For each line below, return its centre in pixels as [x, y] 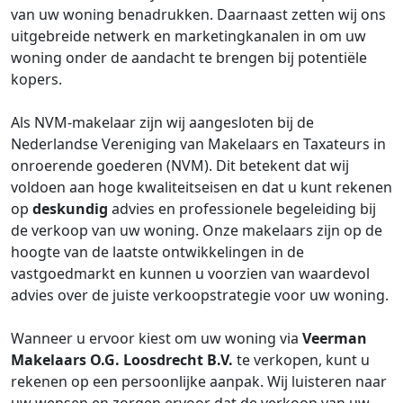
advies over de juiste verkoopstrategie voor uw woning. [200, 295]
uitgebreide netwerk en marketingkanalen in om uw [188, 36]
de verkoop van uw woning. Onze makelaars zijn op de [197, 230]
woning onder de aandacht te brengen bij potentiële [189, 58]
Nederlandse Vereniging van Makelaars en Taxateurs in [198, 144]
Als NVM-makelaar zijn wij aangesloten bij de [162, 122]
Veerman [335, 338]
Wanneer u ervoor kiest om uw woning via [157, 338]
